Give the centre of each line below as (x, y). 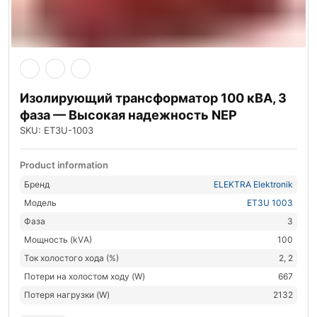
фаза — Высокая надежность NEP (128, 115)
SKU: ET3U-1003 (57, 130)
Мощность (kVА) (58, 239)
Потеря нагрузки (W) (67, 294)
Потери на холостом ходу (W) (85, 276)
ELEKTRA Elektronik (253, 184)
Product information (64, 165)
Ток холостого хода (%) (71, 258)
